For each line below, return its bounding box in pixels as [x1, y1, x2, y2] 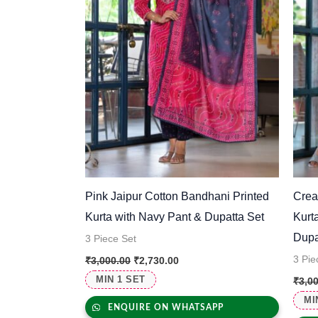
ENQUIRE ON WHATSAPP [104, 303, 224, 312]
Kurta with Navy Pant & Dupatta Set [85, 211, 264, 224]
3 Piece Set [85, 234, 136, 245]
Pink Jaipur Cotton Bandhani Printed [85, 190, 269, 203]
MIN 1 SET [96, 274, 146, 285]
